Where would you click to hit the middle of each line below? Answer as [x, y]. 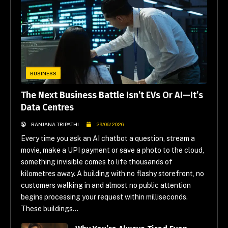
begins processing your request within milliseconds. [104, 197]
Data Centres [47, 108]
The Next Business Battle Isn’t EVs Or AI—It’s [112, 95]
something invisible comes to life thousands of [97, 162]
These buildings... [50, 209]
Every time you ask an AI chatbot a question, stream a [108, 139]
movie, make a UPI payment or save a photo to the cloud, [112, 150]
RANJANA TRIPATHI [55, 124]
